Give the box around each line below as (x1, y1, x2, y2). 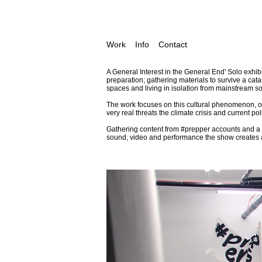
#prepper (181, 125, 210, 133)
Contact (158, 40, 189, 49)
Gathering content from (106, 125, 181, 133)
